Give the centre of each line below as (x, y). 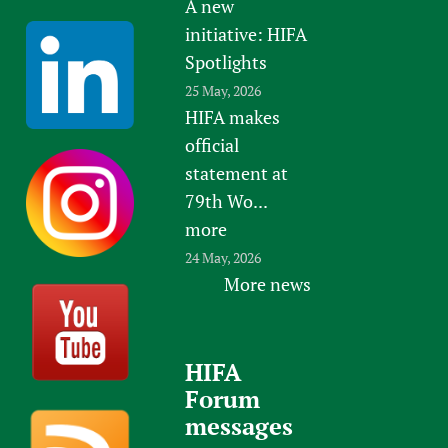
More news (267, 283)
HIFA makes (233, 116)
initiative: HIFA (246, 33)
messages (239, 425)
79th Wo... (227, 200)
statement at (237, 172)
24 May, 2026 (223, 257)
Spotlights (226, 61)
